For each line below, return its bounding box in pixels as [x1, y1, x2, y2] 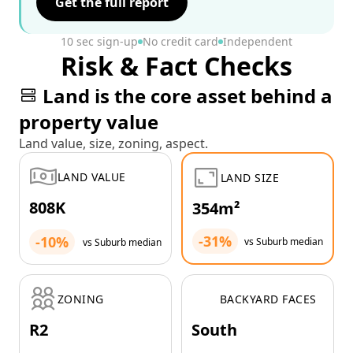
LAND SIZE [221, 169, 280, 185]
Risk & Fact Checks [61, 49, 292, 84]
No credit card [143, 34, 218, 50]
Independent [223, 34, 292, 50]
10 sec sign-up [61, 34, 138, 50]
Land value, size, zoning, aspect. [19, 135, 208, 153]
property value [19, 109, 158, 136]
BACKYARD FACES [220, 291, 317, 307]
